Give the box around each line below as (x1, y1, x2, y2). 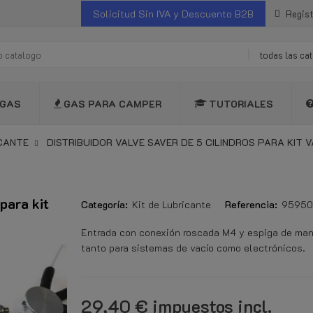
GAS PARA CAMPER (64, 96, 161, 110)
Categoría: (81, 198, 128, 212)
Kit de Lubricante (132, 198, 211, 212)
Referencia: (225, 198, 277, 212)
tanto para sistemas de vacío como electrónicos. (81, 241, 305, 255)
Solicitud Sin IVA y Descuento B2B (93, 6, 254, 20)
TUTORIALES (209, 96, 273, 110)
